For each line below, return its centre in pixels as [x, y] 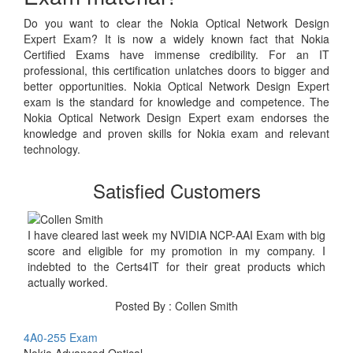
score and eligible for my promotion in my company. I [176, 250]
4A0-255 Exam [61, 337]
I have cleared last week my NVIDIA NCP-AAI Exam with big [176, 234]
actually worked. [68, 282]
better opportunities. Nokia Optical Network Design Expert [176, 86]
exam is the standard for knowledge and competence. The [176, 102]
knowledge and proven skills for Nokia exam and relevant [176, 134]
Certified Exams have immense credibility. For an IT [176, 55]
